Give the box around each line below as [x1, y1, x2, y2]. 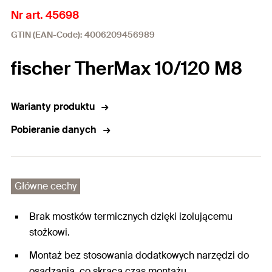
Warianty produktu [11, 100, 95, 113]
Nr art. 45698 [11, 8, 80, 22]
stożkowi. [29, 226, 70, 239]
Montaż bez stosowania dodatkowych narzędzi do [29, 249, 249, 262]
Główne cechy [15, 180, 76, 192]
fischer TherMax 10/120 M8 [11, 56, 242, 80]
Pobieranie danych [11, 123, 97, 136]
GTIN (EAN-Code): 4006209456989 [11, 29, 155, 40]
